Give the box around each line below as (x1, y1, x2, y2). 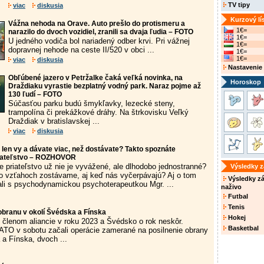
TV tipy (226, 1, 250, 8)
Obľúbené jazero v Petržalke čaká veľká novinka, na (8, 74, 183, 82)
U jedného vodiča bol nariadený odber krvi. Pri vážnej (8, 37, 190, 45)
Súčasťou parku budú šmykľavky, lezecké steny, (8, 99, 175, 108)
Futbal (226, 193, 248, 200)
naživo (221, 183, 242, 190)
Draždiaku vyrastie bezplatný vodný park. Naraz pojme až (8, 82, 201, 90)
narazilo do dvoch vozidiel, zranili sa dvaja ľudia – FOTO (8, 28, 193, 36)
